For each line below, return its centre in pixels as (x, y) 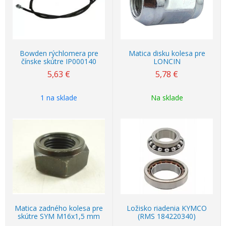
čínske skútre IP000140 (59, 61)
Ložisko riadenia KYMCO (167, 208)
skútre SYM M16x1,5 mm (59, 216)
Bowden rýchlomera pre (59, 53)
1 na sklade (59, 98)
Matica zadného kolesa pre (59, 208)
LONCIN (167, 61)
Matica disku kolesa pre (167, 53)
